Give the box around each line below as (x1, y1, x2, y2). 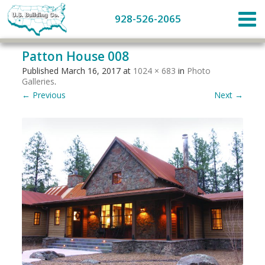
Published (22, 65, 62, 76)
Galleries (22, 76, 55, 87)
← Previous (22, 89, 66, 101)
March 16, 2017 (61, 65, 121, 76)
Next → (214, 89, 243, 101)
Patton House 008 (22, 48, 130, 64)
